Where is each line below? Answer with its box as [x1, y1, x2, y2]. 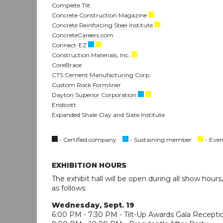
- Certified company [58, 135, 122, 143]
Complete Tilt [52, 1, 91, 9]
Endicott [52, 101, 76, 109]
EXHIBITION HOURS [52, 160, 126, 170]
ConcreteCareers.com [52, 31, 113, 39]
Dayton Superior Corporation [52, 91, 136, 99]
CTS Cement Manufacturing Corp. [52, 71, 151, 79]
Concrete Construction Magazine [52, 11, 148, 19]
